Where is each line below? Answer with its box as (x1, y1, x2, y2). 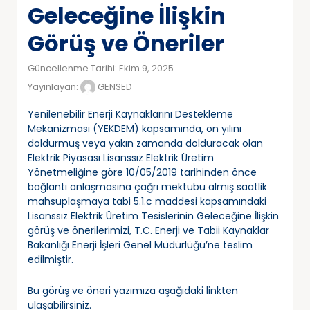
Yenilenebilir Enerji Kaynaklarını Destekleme (28, 107, 233, 121)
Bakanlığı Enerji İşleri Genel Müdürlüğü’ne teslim (28, 237, 253, 252)
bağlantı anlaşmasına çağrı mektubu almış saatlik (28, 179, 267, 194)
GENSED (95, 80, 132, 93)
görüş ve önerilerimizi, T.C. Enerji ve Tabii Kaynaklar (28, 223, 269, 237)
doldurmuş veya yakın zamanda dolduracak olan (28, 136, 263, 150)
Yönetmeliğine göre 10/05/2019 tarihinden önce (28, 165, 257, 179)
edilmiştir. (28, 252, 73, 266)
